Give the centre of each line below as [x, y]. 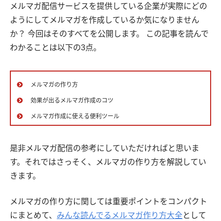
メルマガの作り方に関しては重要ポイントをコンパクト [109, 201]
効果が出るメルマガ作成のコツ [72, 100]
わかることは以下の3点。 [55, 47]
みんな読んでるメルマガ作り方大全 [120, 215]
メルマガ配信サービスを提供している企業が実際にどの [109, 6]
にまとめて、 [33, 215]
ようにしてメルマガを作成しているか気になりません [105, 20]
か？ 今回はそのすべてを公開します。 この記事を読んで [109, 34]
